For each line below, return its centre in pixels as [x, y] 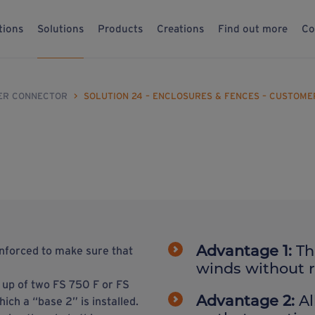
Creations [180, 28]
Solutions [60, 28]
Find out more [253, 28]
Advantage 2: [247, 300]
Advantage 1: [246, 250]
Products [120, 28]
